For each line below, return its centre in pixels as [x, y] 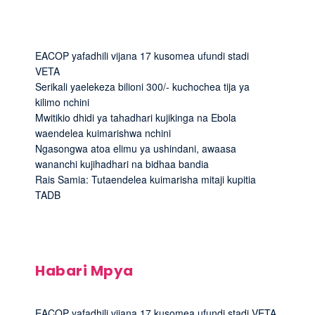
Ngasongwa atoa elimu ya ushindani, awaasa [136, 148]
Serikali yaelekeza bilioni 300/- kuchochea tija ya [142, 86]
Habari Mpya [84, 270]
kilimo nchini [62, 102]
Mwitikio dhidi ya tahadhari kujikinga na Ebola [136, 117]
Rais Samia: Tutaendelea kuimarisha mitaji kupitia [146, 179]
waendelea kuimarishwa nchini [103, 133]
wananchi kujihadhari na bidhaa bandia [122, 163]
